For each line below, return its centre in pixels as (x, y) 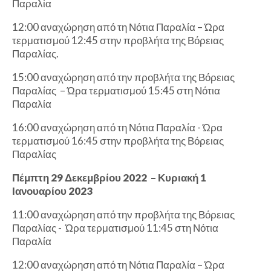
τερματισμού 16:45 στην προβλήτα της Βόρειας (118, 141)
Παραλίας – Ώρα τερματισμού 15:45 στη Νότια (116, 91)
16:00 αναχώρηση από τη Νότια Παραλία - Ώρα (117, 128)
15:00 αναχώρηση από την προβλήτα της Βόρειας (123, 77)
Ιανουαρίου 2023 (52, 191)
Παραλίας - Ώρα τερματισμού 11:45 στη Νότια (115, 228)
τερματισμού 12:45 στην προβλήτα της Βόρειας (118, 41)
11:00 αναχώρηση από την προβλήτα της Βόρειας (123, 215)
